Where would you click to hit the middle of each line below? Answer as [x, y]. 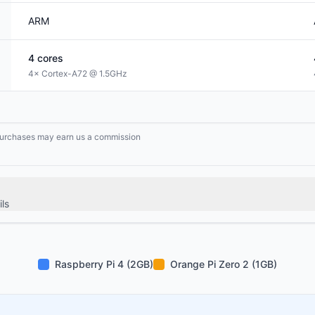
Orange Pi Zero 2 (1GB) [224, 264]
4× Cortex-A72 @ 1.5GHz [78, 73]
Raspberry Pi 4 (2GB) [104, 264]
